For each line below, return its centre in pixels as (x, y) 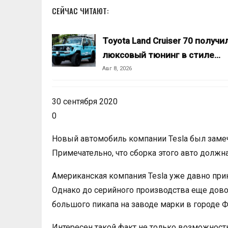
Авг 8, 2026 (117, 68)
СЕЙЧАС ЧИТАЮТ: (80, 11)
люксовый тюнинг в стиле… (161, 55)
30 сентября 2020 (85, 102)
